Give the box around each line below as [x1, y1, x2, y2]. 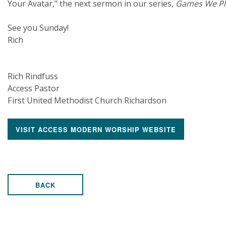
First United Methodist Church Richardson [8, 95, 168, 106]
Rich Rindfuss [8, 71, 58, 82]
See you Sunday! [8, 22, 69, 33]
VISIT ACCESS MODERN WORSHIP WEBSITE [16, 125, 176, 134]
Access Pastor [8, 83, 60, 94]
